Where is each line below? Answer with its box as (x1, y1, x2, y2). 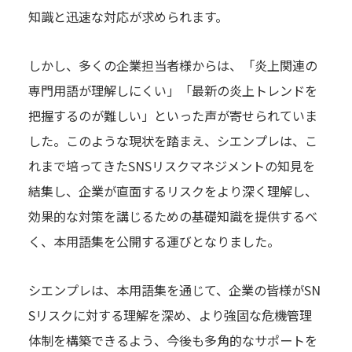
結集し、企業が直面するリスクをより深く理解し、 (27, 181, 317, 200)
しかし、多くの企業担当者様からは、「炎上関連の (27, 55, 317, 75)
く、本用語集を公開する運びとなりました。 (27, 231, 280, 251)
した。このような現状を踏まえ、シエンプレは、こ (27, 130, 317, 150)
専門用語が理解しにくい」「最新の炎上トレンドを (27, 80, 317, 100)
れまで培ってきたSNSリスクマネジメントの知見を (27, 156, 315, 175)
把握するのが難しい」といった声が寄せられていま (27, 105, 317, 125)
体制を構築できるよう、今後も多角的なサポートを (27, 330, 317, 350)
